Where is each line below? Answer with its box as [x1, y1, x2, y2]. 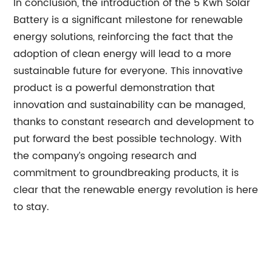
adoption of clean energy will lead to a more [13, 46, 232, 62]
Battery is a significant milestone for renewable [13, 12, 243, 28]
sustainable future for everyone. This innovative [13, 63, 243, 79]
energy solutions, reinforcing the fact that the [13, 29, 234, 45]
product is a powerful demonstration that [13, 80, 216, 96]
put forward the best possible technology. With [13, 131, 242, 147]
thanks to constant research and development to [13, 114, 254, 130]
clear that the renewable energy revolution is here [13, 182, 259, 198]
